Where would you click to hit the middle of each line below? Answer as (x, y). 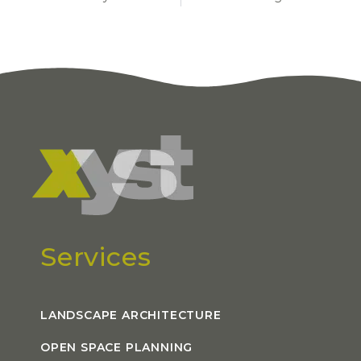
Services (96, 257)
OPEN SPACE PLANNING (117, 348)
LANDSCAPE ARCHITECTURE (131, 315)
